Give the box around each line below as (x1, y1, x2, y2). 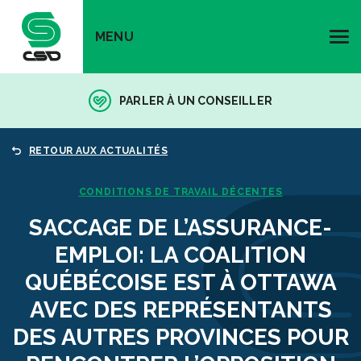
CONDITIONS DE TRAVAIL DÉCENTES (78, 186, 283, 197)
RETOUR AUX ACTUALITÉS (29, 145, 168, 156)
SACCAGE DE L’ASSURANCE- (29, 214, 332, 241)
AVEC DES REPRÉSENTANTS (29, 297, 332, 323)
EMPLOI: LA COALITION (55, 242, 306, 268)
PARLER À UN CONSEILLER (119, 94, 272, 107)
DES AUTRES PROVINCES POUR (12, 324, 349, 351)
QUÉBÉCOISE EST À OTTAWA (24, 269, 337, 296)
